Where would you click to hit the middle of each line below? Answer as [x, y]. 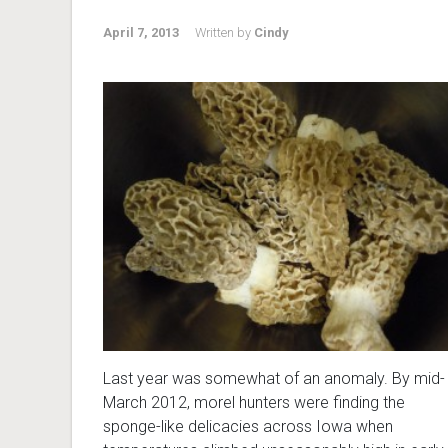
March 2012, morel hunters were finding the [254, 402]
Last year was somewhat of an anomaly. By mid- [274, 378]
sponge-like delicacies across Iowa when [248, 426]
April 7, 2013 [141, 32]
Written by [224, 32]
